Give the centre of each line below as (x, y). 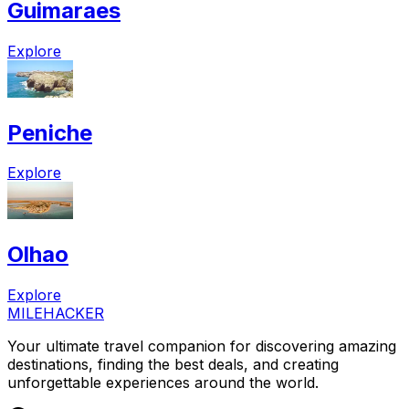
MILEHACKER (56, 313)
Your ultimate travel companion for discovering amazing (202, 346)
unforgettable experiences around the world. (163, 382)
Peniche (50, 132)
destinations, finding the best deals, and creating (173, 364)
